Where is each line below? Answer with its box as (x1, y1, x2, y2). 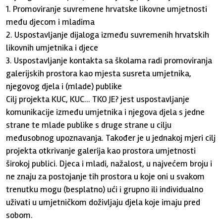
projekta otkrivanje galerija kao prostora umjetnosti (6, 145, 196, 156)
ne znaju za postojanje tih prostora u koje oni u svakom (6, 171, 205, 182)
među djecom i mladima (6, 16, 95, 27)
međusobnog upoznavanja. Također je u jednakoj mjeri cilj (6, 132, 216, 143)
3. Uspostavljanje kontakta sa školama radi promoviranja (6, 55, 213, 66)
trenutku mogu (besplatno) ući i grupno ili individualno (6, 184, 204, 195)
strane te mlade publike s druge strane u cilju (6, 119, 172, 130)
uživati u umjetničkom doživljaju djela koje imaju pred (6, 197, 201, 208)
